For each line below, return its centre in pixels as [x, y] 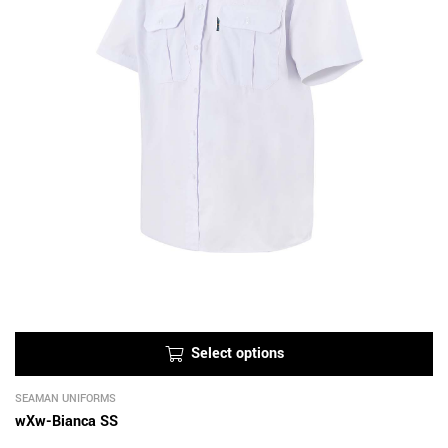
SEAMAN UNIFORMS [65, 399]
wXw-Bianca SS [66, 422]
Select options [237, 354]
